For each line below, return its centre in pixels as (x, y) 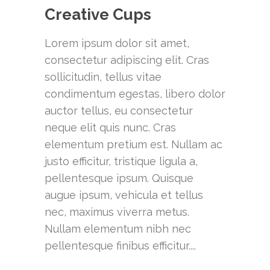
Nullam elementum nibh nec (118, 228)
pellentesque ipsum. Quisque (119, 178)
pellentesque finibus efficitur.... (120, 245)
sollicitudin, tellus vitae (103, 77)
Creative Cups (98, 14)
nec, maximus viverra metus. (117, 212)
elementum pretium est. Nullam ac (133, 144)
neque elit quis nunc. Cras (110, 127)
